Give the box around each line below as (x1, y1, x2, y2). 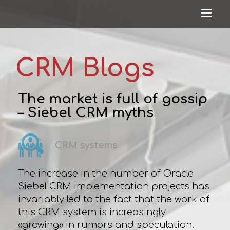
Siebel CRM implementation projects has (17, 181, 209, 191)
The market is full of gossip (17, 91, 207, 106)
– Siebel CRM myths (17, 105, 154, 120)
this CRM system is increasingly (17, 207, 166, 217)
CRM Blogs (15, 55, 155, 82)
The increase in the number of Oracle (17, 168, 194, 179)
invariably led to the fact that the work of (17, 194, 209, 204)
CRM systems (54, 140, 117, 150)
